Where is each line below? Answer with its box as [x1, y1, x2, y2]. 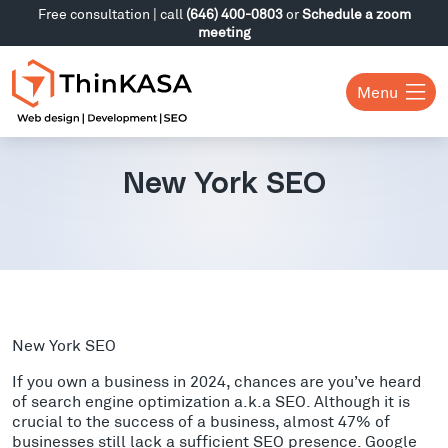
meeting [197, 23, 251, 40]
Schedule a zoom [301, 5, 411, 22]
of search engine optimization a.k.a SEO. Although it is [12, 390, 410, 410]
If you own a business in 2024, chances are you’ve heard [12, 370, 422, 390]
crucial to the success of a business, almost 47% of [12, 410, 390, 430]
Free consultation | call [37, 5, 186, 22]
